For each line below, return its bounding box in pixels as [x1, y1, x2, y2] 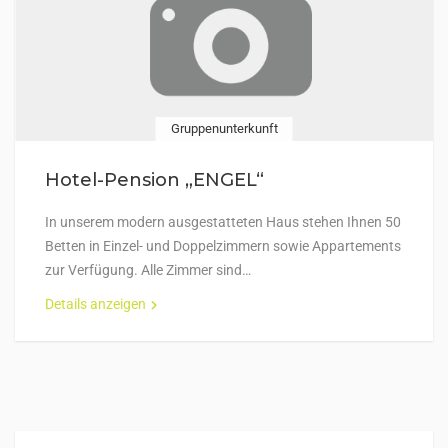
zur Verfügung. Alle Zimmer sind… [45, 262, 251, 278]
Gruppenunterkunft [170, 121, 278, 136]
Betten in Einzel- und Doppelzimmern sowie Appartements [45, 238, 401, 254]
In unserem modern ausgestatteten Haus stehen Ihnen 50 [45, 214, 401, 230]
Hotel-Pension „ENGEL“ [45, 169, 264, 191]
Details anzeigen [45, 296, 146, 312]
